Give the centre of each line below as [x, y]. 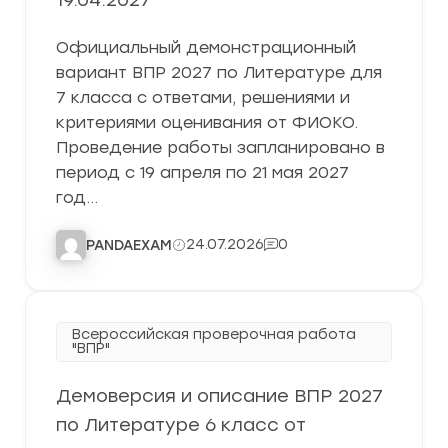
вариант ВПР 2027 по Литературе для [219, 72]
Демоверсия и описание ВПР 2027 [219, 396]
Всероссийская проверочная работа [214, 334]
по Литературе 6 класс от [181, 425]
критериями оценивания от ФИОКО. [207, 122]
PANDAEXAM [129, 245]
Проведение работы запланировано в [220, 147]
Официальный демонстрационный [206, 47]
